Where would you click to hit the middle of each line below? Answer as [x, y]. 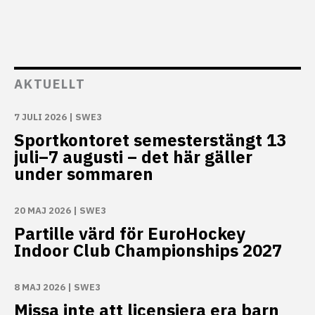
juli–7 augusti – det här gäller [133, 156]
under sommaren [84, 173]
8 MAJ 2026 [40, 287]
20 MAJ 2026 [43, 210]
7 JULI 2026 [40, 117]
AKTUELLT [50, 84]
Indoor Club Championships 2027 [148, 250]
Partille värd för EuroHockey [130, 233]
